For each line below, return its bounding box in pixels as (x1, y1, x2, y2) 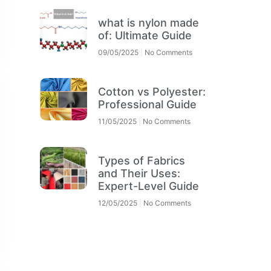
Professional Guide (98, 97, 197, 111)
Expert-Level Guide (98, 179, 200, 192)
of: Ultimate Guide (98, 28, 192, 42)
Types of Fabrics (98, 154, 186, 167)
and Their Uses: (98, 166, 181, 180)
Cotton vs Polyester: (98, 85, 206, 98)
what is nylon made (98, 16, 200, 29)
